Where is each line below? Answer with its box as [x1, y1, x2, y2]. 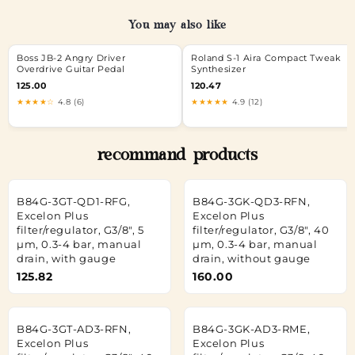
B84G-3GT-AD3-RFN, [17, 322, 132, 335]
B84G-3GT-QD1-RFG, [17, 194, 131, 208]
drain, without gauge [193, 251, 311, 265]
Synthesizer [191, 64, 246, 74]
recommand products [97, 146, 258, 168]
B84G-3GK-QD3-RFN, [193, 194, 311, 208]
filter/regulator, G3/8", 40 [193, 223, 330, 236]
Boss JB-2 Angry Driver [17, 53, 126, 63]
